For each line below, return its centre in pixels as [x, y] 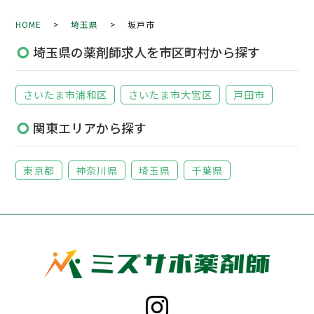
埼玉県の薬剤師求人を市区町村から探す [147, 52]
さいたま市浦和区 [66, 95]
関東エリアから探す [90, 128]
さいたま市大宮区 [171, 95]
